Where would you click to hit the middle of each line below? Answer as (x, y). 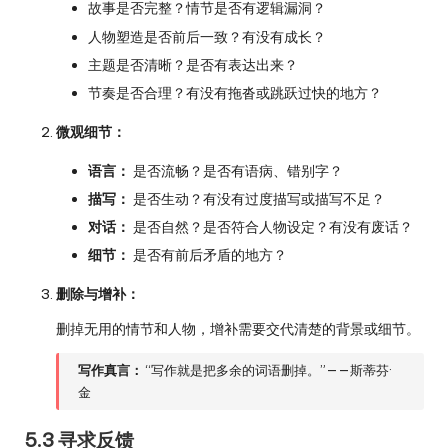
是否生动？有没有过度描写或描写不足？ (257, 198)
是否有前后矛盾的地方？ (208, 255)
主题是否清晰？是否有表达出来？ (193, 64)
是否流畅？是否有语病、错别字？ (236, 170)
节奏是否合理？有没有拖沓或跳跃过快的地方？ (235, 92)
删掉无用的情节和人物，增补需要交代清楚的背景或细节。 (238, 329)
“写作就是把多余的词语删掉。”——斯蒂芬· (268, 370)
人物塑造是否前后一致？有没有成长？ (207, 36)
